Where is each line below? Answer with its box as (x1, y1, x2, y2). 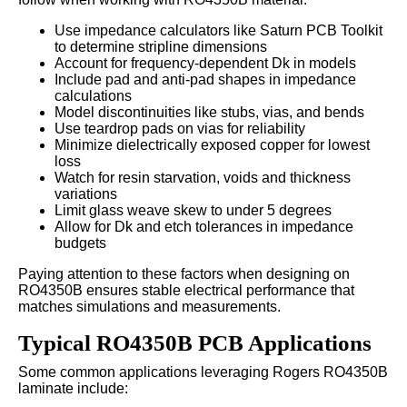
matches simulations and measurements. (18, 298, 281, 314)
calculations (55, 87, 132, 104)
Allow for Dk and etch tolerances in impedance (55, 218, 353, 234)
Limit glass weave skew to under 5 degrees (55, 202, 332, 218)
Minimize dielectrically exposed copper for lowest (55, 136, 370, 153)
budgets (55, 234, 106, 251)
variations (55, 185, 117, 202)
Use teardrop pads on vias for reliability (55, 120, 305, 136)
